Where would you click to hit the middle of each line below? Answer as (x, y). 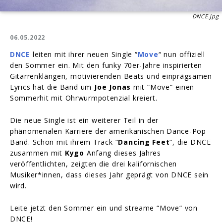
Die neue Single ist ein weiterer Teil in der (84, 120)
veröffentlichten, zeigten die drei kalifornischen (93, 164)
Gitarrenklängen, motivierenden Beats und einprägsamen (111, 76)
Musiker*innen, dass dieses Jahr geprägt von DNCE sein (110, 175)
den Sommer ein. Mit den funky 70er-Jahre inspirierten (106, 65)
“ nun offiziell (182, 55)
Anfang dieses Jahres (122, 153)
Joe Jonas (112, 87)
